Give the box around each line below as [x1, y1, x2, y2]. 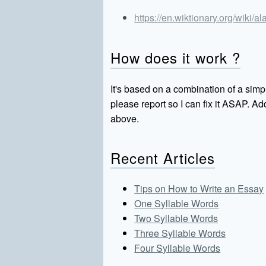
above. [110, 111, 140, 125]
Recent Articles [110, 147, 215, 168]
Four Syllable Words [134, 240, 221, 255]
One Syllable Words [134, 196, 219, 210]
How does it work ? [110, 47, 240, 68]
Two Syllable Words [134, 211, 218, 225]
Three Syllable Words [134, 226, 226, 240]
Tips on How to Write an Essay [134, 181, 264, 195]
